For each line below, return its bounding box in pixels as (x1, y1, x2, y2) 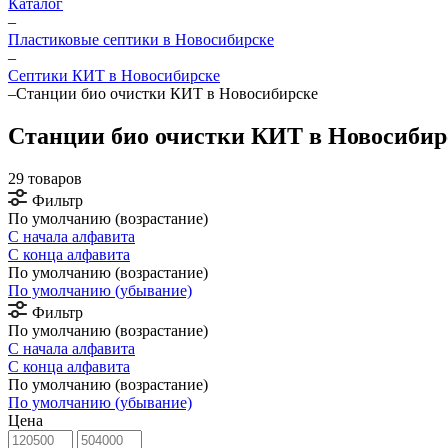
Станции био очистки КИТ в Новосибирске (16, 85, 318, 102)
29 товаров (8, 169, 82, 187)
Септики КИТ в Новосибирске (8, 67, 220, 84)
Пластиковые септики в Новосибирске (8, 31, 274, 48)
